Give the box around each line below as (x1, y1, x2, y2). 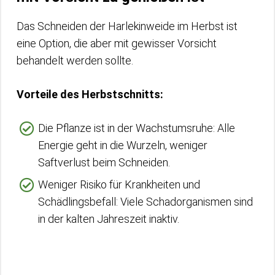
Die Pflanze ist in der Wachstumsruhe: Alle (38, 121, 235, 134)
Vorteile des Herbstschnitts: (17, 87, 163, 101)
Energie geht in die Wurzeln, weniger (38, 138, 207, 152)
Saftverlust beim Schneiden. (38, 155, 170, 169)
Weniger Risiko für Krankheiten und (38, 177, 200, 191)
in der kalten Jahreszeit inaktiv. (38, 212, 179, 225)
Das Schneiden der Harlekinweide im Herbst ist (17, 19, 238, 33)
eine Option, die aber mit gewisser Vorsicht (17, 36, 217, 50)
